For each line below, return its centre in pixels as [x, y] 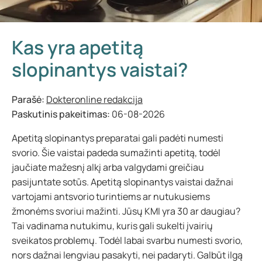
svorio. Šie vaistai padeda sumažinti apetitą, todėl [116, 153]
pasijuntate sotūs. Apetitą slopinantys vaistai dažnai [123, 182]
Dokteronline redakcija [94, 99]
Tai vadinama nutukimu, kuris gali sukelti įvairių [112, 226]
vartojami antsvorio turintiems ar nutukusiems [111, 196]
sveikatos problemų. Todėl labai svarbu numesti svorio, [127, 240]
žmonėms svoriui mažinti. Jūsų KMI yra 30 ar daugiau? [126, 211]
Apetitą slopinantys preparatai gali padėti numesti [118, 138]
